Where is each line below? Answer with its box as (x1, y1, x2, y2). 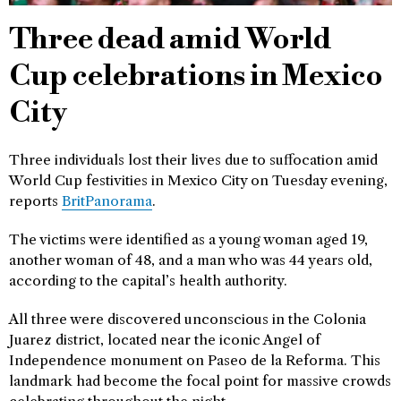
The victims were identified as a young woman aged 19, (9, 231, 368, 248)
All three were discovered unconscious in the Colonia (9, 311, 366, 328)
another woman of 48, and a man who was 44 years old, (9, 252, 372, 269)
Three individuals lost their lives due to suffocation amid (9, 151, 378, 168)
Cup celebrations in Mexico (9, 58, 383, 95)
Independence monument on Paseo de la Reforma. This (9, 352, 380, 369)
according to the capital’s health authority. (9, 272, 287, 289)
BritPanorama (62, 192, 152, 209)
